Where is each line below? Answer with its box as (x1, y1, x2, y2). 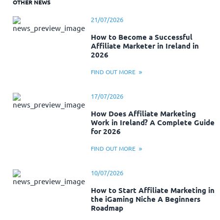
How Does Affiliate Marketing (91, 109, 196, 118)
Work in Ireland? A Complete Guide (91, 118, 215, 127)
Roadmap (91, 203, 124, 212)
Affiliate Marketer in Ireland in (91, 42, 199, 50)
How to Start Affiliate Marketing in (91, 186, 215, 194)
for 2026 (91, 127, 121, 136)
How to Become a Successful (91, 33, 193, 41)
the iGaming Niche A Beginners (91, 194, 201, 203)
